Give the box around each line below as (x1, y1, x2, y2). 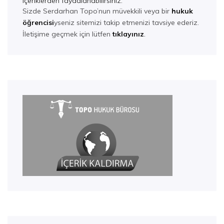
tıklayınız (112, 29, 144, 38)
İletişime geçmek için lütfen (22, 29, 112, 38)
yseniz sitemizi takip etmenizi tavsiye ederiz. (54, 17, 199, 27)
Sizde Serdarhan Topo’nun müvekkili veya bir (22, 6, 171, 15)
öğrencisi (22, 17, 54, 27)
